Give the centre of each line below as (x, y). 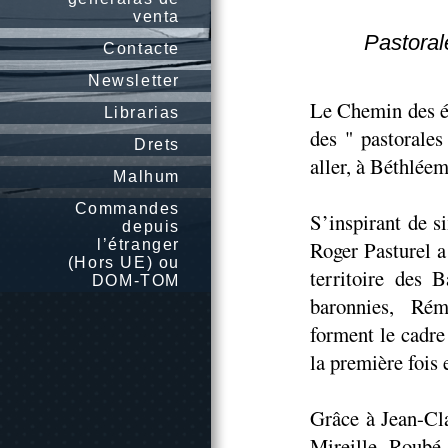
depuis (151, 226)
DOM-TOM (135, 280)
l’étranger (138, 244)
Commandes (127, 208)
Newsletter (134, 80)
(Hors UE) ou (123, 262)
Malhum (146, 176)
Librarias (141, 112)
